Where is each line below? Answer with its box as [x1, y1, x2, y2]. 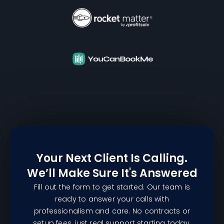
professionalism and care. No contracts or [33, 206, 190, 216]
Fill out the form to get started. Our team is [33, 182, 190, 192]
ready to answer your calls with [54, 194, 169, 204]
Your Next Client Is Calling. [36, 150, 187, 166]
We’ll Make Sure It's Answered [26, 165, 197, 181]
